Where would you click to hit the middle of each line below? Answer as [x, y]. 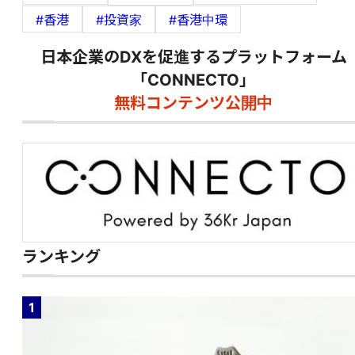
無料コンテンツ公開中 [193, 103]
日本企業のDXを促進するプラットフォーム [193, 57]
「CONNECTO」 [193, 80]
